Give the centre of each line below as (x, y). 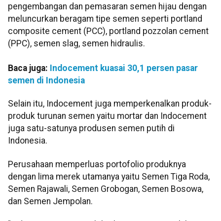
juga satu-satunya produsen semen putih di (91, 129)
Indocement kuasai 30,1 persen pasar (124, 68)
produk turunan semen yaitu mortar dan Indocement (107, 116)
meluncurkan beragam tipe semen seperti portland (105, 18)
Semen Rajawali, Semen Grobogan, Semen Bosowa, (106, 189)
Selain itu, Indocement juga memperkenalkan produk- (110, 104)
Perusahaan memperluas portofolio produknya (97, 164)
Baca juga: (29, 68)
